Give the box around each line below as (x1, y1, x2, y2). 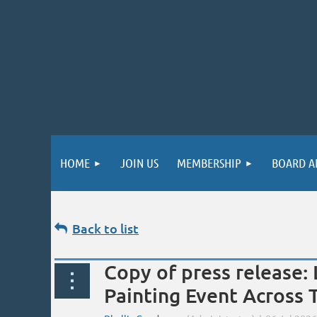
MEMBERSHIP (177, 155, 241, 171)
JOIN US (120, 155, 158, 171)
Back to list (72, 220, 139, 236)
